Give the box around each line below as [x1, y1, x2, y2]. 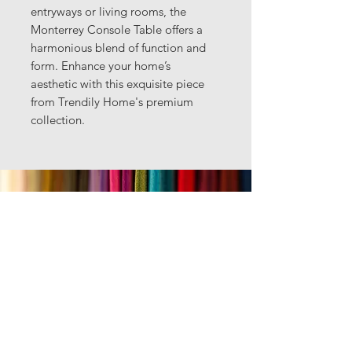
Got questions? [61, 247, 176, 276]
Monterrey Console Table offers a [31, 22, 203, 37]
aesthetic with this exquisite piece [31, 76, 204, 91]
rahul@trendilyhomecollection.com [43, 321, 241, 341]
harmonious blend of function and [31, 40, 206, 55]
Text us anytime [61, 269, 184, 297]
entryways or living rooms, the [31, 4, 186, 19]
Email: [10, 321, 44, 341]
